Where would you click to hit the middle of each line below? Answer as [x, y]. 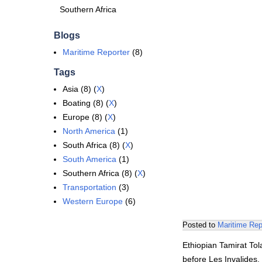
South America [89, 159]
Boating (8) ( [86, 103]
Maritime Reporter [96, 52]
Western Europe [93, 201]
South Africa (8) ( [94, 145]
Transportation [89, 187]
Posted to [200, 225]
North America [89, 131]
